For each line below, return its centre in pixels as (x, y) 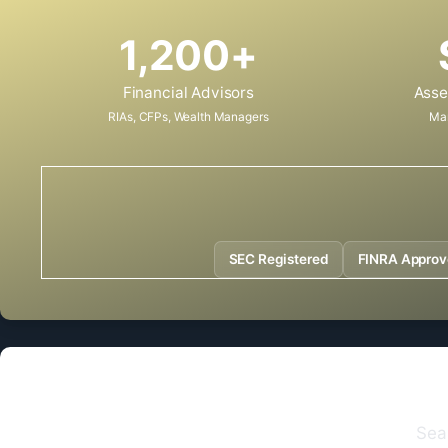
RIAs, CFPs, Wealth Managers (188, 116)
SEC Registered (278, 259)
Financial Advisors (188, 93)
